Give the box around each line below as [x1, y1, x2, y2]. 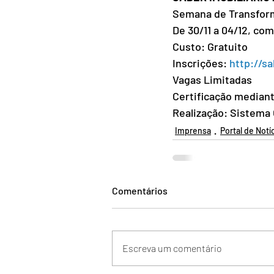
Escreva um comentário [122, 242, 222, 254]
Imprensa [175, 125, 211, 136]
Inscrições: [172, 56, 229, 70]
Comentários [112, 185, 168, 197]
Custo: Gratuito [172, 40, 248, 54]
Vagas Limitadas [172, 73, 252, 87]
